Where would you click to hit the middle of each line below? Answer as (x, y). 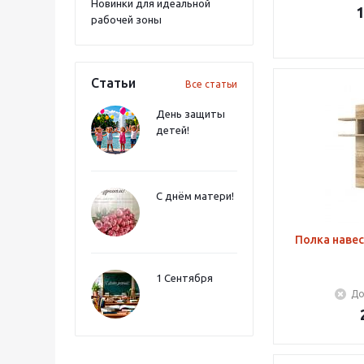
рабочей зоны (126, 19)
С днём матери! (195, 196)
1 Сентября (184, 278)
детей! (173, 130)
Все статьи (211, 84)
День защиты (191, 114)
